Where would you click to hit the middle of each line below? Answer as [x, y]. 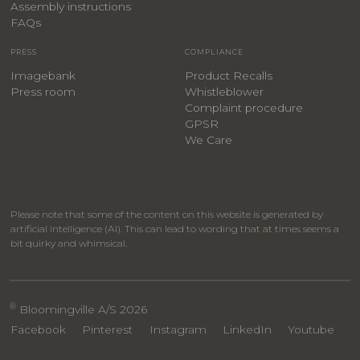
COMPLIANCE [214, 52]
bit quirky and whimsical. [68, 243]
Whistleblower [224, 91]
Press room [43, 91]
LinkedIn [247, 329]
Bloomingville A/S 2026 [82, 309]
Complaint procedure [243, 107]
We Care [208, 139]
